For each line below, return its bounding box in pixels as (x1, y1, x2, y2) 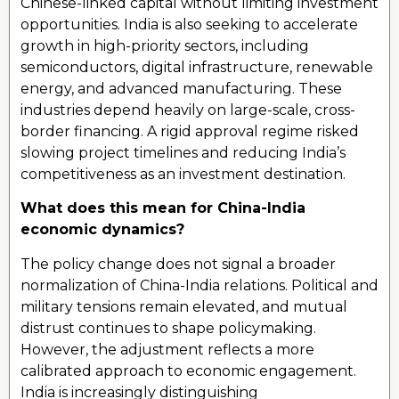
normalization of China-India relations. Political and (20, 276, 379, 294)
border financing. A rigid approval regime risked (20, 122, 359, 140)
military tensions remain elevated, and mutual (20, 297, 347, 315)
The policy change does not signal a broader (20, 255, 336, 273)
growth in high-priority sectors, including (20, 37, 309, 54)
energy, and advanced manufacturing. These (20, 79, 342, 97)
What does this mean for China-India (20, 199, 305, 217)
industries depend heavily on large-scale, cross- (20, 101, 355, 118)
